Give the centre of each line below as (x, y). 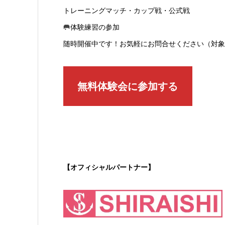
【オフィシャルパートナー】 (109, 167)
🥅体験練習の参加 (91, 27)
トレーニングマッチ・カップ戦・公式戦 (126, 11)
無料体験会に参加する (128, 86)
